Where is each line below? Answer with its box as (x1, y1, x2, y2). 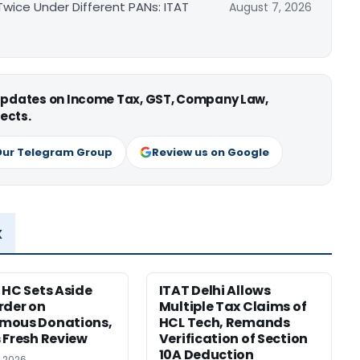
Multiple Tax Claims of (158, 297, 307, 317)
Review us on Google (152, 145, 269, 161)
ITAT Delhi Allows (158, 281, 271, 301)
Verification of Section (158, 329, 309, 349)
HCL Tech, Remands (158, 313, 290, 333)
